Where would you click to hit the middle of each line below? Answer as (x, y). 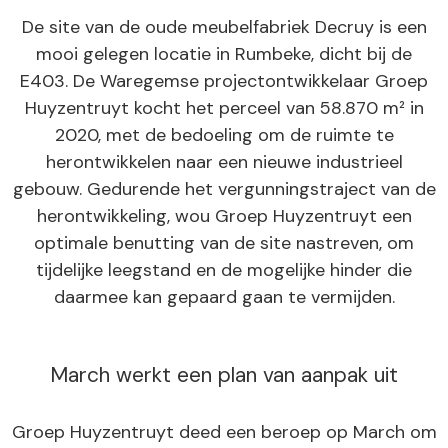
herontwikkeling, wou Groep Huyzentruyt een (224, 216)
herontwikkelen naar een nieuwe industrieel (224, 162)
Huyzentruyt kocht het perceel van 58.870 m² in (224, 108)
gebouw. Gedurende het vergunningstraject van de (224, 189)
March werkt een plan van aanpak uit (224, 375)
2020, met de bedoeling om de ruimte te (224, 135)
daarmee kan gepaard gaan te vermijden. (224, 297)
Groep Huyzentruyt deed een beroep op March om (224, 432)
